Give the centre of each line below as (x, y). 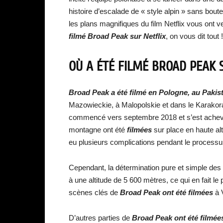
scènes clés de (94, 192)
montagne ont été (98, 130)
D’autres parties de (100, 218)
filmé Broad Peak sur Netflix (117, 36)
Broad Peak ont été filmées (167, 192)
